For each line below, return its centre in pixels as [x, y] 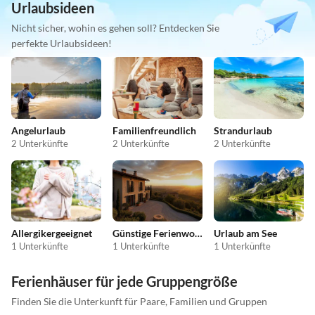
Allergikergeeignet [52, 233]
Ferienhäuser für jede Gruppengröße [124, 282]
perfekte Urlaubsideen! [62, 44]
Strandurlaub [243, 130]
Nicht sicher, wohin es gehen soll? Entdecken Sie [115, 28]
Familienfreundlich [154, 130]
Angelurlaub [38, 130]
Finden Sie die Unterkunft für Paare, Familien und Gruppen [139, 302]
